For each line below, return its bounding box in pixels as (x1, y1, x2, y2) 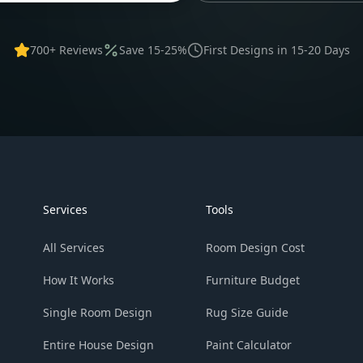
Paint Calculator (205, 337, 292, 352)
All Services (43, 240, 105, 255)
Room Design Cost (205, 240, 305, 255)
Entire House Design (43, 337, 155, 352)
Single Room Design (43, 305, 153, 320)
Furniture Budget (205, 272, 300, 288)
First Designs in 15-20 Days (203, 42, 350, 58)
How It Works (43, 272, 115, 288)
